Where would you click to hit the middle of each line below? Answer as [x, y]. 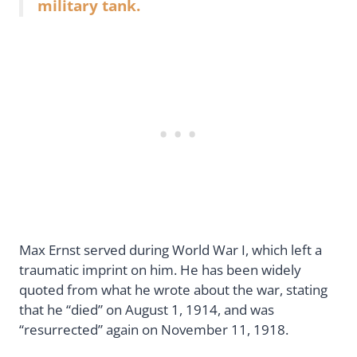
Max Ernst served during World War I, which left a [171, 249]
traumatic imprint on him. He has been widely [160, 269]
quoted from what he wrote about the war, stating [173, 289]
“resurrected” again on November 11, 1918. [155, 329]
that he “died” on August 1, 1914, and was [147, 309]
